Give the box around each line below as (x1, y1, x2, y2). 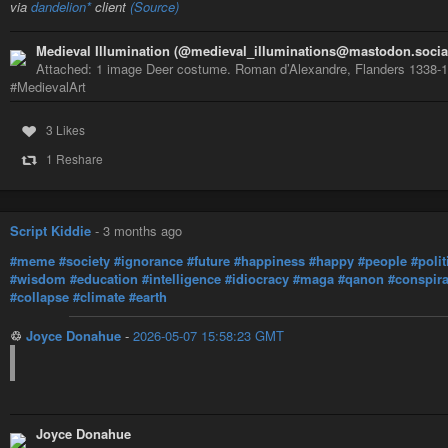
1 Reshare (45, 150, 103, 168)
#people (358, 250, 407, 270)
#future (187, 250, 230, 270)
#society (59, 250, 110, 270)
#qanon (338, 268, 384, 288)
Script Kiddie (10, 221, 91, 241)
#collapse (10, 286, 69, 306)
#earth (129, 286, 167, 306)
